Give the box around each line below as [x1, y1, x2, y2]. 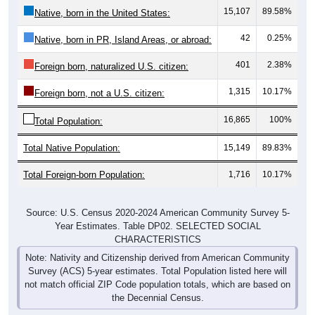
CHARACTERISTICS [114, 233, 201, 245]
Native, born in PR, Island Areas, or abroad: [34, 34, 212, 45]
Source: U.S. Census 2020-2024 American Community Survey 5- [25, 207, 290, 218]
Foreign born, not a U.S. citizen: [34, 87, 165, 98]
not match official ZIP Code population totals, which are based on [25, 278, 290, 290]
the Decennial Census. [111, 292, 204, 303]
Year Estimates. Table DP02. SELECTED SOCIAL [54, 220, 261, 231]
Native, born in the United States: [34, 7, 170, 18]
